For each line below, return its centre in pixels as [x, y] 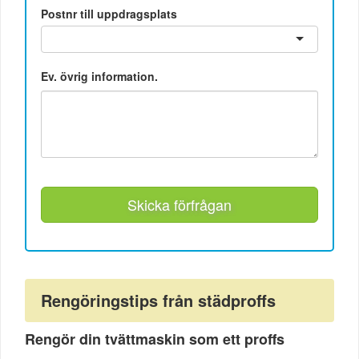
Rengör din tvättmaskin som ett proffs [155, 339]
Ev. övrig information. [100, 77]
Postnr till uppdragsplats [109, 14]
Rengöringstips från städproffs [158, 300]
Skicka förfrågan [179, 205]
